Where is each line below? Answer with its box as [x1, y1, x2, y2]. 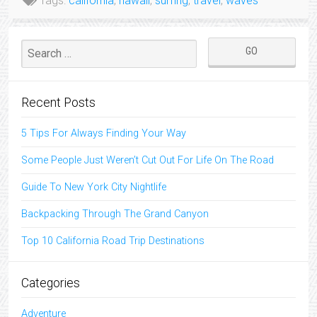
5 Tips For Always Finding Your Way [21, 127, 186, 139]
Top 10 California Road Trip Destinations [21, 234, 204, 247]
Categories [21, 275, 80, 290]
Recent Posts [21, 95, 96, 110]
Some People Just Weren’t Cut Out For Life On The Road [21, 154, 274, 166]
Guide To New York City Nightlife [21, 180, 166, 193]
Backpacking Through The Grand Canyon [21, 207, 209, 220]
